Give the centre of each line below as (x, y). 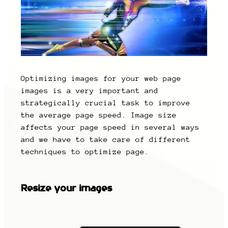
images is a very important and (90, 91)
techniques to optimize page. (85, 152)
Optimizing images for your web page (101, 79)
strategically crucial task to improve (106, 103)
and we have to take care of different (106, 140)
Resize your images (67, 188)
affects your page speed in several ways (110, 127)
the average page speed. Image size (99, 115)
